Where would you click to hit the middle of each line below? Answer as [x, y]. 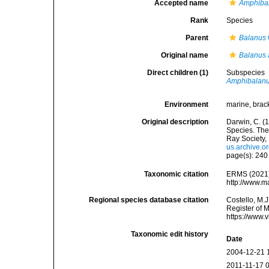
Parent [197, 38]
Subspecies [247, 73]
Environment [187, 104]
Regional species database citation [149, 200]
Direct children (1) [178, 73]
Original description [175, 122]
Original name [185, 55]
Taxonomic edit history [170, 234]
